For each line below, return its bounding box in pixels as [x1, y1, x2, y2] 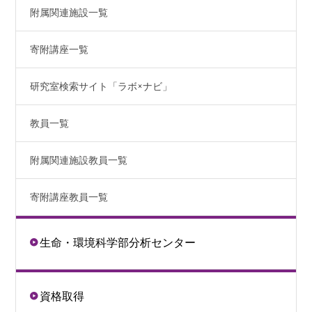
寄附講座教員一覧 [30, 191, 109, 204]
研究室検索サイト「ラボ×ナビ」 [30, 80, 173, 93]
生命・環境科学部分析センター [40, 235, 196, 250]
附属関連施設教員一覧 [30, 154, 128, 167]
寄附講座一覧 [30, 43, 89, 56]
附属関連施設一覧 [30, 6, 109, 19]
